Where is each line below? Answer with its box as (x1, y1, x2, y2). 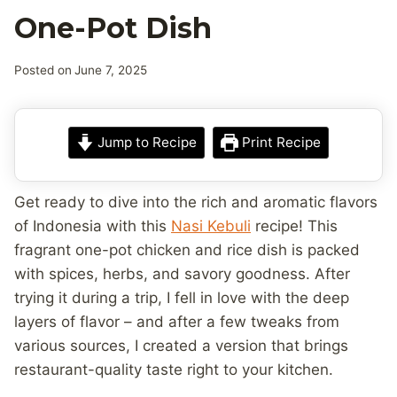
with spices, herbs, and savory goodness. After (14, 265, 350, 284)
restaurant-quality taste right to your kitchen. (14, 361, 333, 379)
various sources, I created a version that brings (14, 337, 348, 355)
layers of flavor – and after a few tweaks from (14, 313, 339, 331)
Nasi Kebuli (171, 217, 251, 236)
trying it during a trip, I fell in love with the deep (14, 289, 349, 307)
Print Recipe (237, 134, 321, 152)
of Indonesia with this (14, 217, 171, 236)
